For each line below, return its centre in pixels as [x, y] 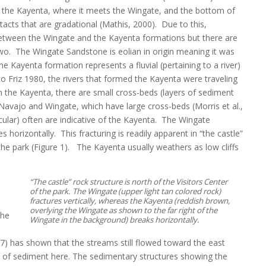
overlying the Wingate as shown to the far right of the [123, 210]
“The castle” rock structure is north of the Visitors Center [128, 181]
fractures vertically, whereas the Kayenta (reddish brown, [129, 200]
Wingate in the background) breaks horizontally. [114, 219]
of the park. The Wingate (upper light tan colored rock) [125, 191]
